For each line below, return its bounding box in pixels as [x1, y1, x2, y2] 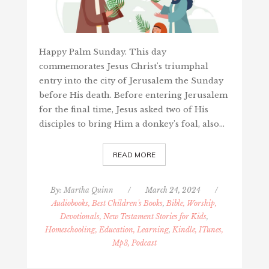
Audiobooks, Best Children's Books [52, 199, 163, 208]
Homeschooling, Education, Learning [45, 225, 169, 235]
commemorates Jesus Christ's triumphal [38, 61, 208, 72]
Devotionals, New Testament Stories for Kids [60, 212, 207, 222]
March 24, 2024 [145, 186, 201, 195]
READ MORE [113, 150, 156, 160]
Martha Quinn [64, 186, 114, 195]
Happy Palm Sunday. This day [38, 47, 166, 58]
